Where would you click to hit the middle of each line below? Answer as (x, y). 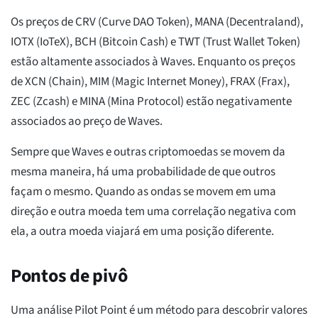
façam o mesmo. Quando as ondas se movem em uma (143, 192)
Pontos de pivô (69, 276)
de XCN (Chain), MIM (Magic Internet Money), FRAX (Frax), (150, 82)
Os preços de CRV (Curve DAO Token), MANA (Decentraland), (157, 22)
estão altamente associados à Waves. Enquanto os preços (153, 62)
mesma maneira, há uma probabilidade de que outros (143, 172)
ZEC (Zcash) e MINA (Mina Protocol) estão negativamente (151, 102)
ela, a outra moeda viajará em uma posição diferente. (142, 232)
